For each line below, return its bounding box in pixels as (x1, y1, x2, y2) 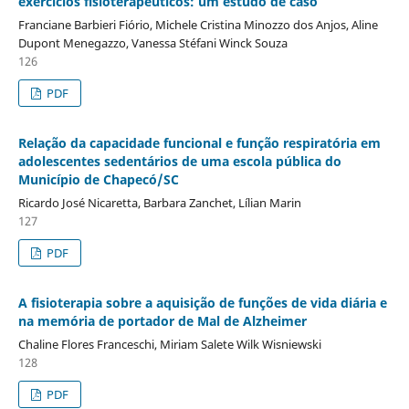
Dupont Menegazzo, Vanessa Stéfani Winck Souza (17, 35, 288, 52)
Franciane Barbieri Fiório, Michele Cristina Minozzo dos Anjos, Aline (17, 16, 378, 34)
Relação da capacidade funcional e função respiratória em (17, 134, 381, 152)
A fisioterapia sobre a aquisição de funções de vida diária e (17, 294, 387, 312)
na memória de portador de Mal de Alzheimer (17, 312, 307, 330)
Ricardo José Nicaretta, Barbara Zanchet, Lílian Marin (17, 194, 301, 212)
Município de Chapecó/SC (17, 171, 179, 189)
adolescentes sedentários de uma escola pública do (17, 152, 341, 171)
